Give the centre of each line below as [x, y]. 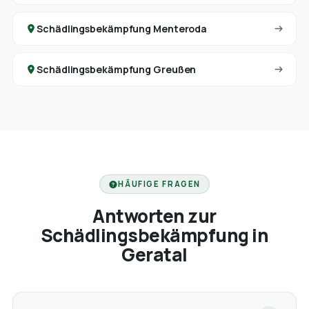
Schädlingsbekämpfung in [154, 236]
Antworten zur [154, 216]
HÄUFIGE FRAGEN [159, 184]
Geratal [154, 255]
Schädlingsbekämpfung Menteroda [122, 29]
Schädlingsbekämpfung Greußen [117, 70]
